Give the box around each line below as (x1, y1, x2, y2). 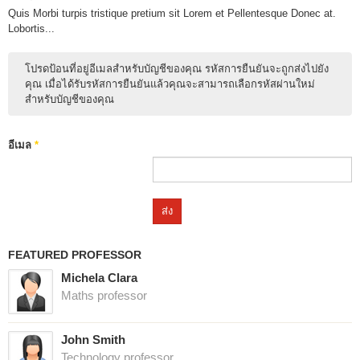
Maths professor (61, 288, 147, 302)
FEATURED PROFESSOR (8, 247, 141, 261)
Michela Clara (61, 270, 137, 284)
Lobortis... (8, 22, 55, 35)
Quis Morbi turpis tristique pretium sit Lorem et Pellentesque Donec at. (8, 6, 336, 19)
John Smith (61, 332, 125, 346)
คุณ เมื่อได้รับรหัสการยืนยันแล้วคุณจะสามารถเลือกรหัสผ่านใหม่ (25, 77, 315, 90)
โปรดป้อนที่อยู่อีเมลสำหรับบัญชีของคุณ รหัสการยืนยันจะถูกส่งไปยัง (25, 62, 329, 75)
